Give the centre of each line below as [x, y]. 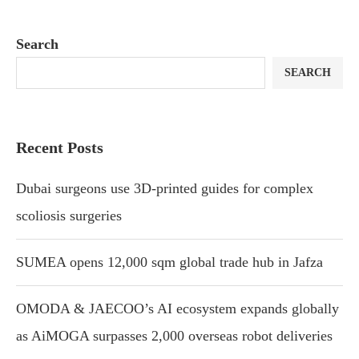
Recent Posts [60, 148]
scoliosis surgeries [69, 216]
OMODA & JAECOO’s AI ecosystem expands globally [177, 309]
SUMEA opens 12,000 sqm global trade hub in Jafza [169, 262]
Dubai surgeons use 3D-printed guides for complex [165, 189]
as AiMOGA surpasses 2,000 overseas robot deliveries [174, 336]
